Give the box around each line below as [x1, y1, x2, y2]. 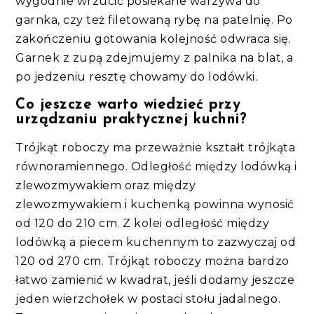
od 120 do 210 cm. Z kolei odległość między [15, 216, 270, 230]
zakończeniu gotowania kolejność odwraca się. [15, 32, 292, 46]
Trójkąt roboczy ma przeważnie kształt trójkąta [15, 140, 296, 154]
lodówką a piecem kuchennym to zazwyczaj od [15, 235, 296, 249]
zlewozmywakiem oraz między [15, 178, 196, 192]
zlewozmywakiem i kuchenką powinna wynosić [15, 197, 294, 211]
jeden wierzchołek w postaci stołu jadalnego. [15, 292, 281, 306]
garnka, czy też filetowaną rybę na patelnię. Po [15, 13, 293, 27]
